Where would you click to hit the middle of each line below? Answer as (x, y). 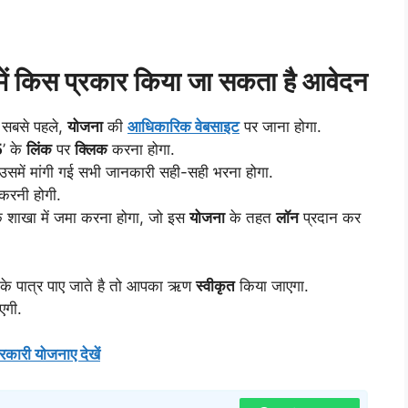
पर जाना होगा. (280, 126)
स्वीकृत (215, 286)
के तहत (250, 217)
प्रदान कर (330, 217)
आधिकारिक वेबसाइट (184, 126)
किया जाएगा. (272, 286)
